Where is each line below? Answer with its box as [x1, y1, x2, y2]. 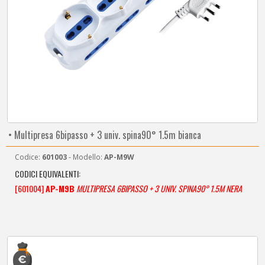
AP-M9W [104, 152, 134, 162]
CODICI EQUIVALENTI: [15, 167, 80, 180]
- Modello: [67, 152, 104, 162]
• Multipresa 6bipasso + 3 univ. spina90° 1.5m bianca [6, 128, 201, 142]
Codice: [15, 152, 42, 162]
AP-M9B [46, 182, 75, 195]
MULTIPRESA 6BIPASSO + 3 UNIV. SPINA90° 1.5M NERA [76, 182, 242, 195]
